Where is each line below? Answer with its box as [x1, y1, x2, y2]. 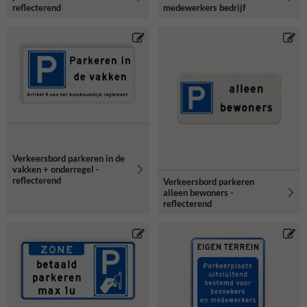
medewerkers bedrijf [163, 1, 246, 13]
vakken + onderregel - [12, 163, 99, 175]
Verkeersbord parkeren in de [12, 152, 125, 164]
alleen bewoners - [163, 186, 234, 198]
